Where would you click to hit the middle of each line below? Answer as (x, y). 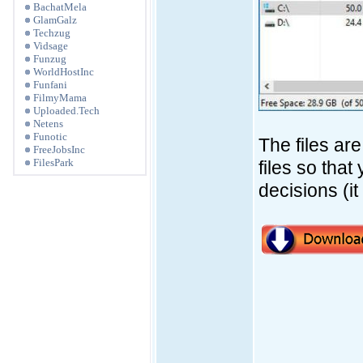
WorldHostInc (64, 72)
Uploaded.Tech (66, 111)
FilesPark (53, 162)
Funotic (50, 137)
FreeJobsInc (59, 149)
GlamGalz (55, 20)
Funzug (50, 59)
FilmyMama (60, 98)
